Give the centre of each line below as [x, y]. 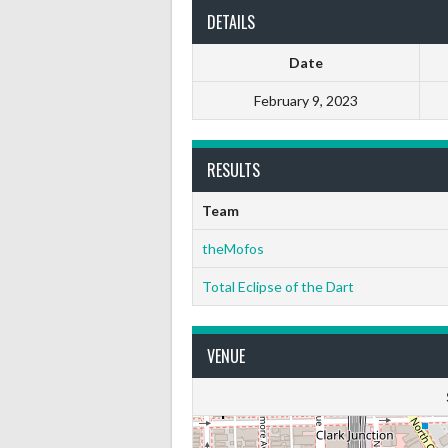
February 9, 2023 [306, 100]
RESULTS [233, 170]
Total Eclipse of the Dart [277, 286]
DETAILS [231, 22]
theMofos [232, 248]
